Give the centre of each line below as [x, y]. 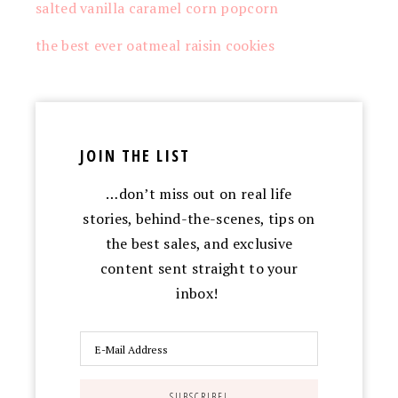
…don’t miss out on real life [199, 193]
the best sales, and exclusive [199, 243]
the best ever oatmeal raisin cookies [155, 45]
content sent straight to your [199, 268]
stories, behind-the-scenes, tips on [199, 218]
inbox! [199, 293]
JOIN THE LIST [135, 155]
